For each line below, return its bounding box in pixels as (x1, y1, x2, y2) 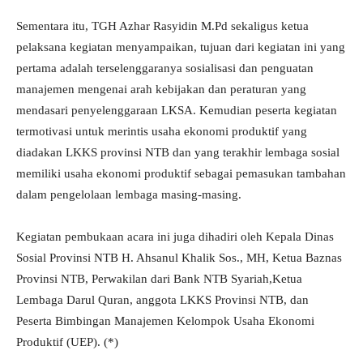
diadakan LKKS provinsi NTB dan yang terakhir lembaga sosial (16, 146, 340, 160)
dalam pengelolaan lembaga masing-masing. (16, 188, 241, 202)
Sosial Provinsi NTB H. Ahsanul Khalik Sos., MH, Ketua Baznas (16, 251, 342, 265)
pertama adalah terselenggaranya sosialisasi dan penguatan (16, 62, 314, 75)
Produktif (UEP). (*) (16, 335, 118, 349)
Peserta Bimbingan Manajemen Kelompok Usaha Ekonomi (16, 314, 314, 328)
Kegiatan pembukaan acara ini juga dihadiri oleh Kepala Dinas (16, 230, 334, 244)
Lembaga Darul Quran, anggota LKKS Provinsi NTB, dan (16, 293, 309, 307)
